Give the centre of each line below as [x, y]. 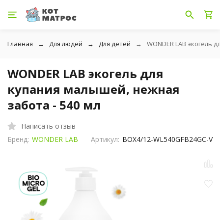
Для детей [115, 44]
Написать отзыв [48, 126]
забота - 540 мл [54, 105]
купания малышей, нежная [94, 89]
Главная [20, 44]
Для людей [66, 44]
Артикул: [105, 139]
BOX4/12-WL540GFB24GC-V [167, 139]
